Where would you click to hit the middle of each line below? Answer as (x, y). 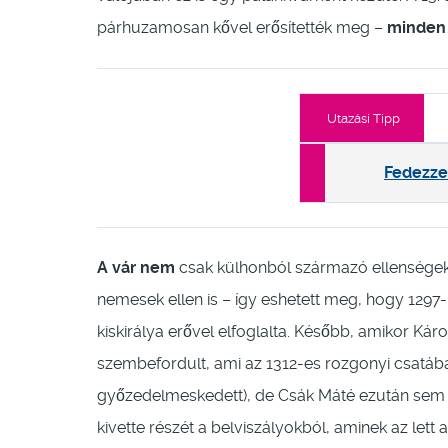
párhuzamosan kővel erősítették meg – (240, 28)
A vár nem (136, 268)
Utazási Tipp (363, 119)
